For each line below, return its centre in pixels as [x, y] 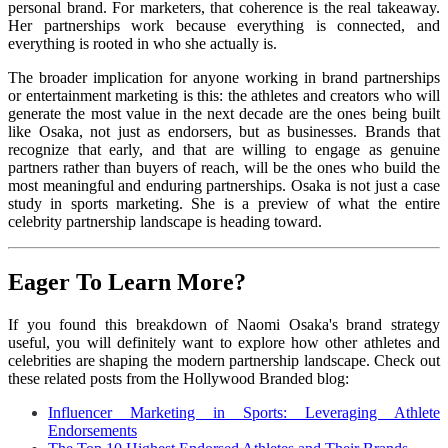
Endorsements [92, 430]
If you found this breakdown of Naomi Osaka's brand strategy [224, 324]
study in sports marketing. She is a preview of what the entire [224, 203]
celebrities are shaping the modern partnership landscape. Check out [224, 360]
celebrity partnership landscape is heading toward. [165, 221]
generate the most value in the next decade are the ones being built [224, 113]
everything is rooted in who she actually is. [142, 43]
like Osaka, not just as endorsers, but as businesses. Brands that [224, 131]
